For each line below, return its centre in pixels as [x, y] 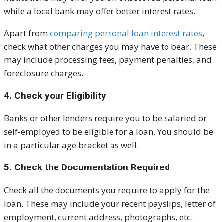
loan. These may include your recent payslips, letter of [110, 204]
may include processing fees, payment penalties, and [108, 60]
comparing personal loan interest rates [126, 33]
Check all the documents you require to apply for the [107, 190]
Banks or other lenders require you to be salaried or [105, 118]
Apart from [27, 33]
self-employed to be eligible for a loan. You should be [109, 132]
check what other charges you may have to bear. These [110, 47]
